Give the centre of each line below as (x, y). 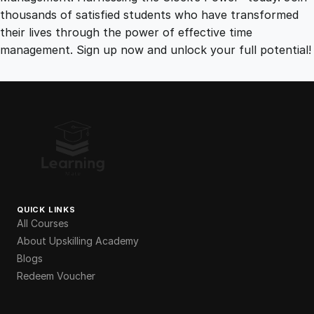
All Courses (43, 223)
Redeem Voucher (56, 275)
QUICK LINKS (46, 209)
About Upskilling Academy (78, 240)
